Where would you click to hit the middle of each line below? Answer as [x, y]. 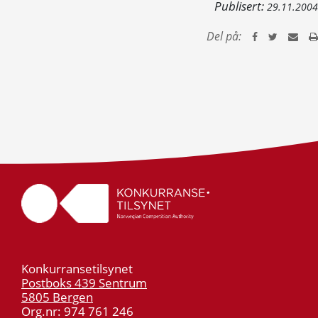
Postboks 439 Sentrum [84, 283]
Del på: [224, 36]
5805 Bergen [57, 297]
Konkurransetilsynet [77, 269]
